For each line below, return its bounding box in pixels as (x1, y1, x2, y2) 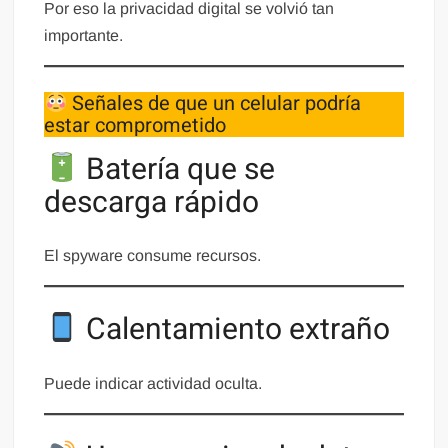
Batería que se (78, 147, 275, 192)
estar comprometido (44, 110, 227, 140)
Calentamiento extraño (78, 308, 390, 353)
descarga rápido (44, 180, 260, 225)
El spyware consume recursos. (44, 247, 262, 265)
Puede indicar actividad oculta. (44, 374, 263, 392)
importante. (44, 26, 124, 44)
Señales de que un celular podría (67, 88, 362, 118)
